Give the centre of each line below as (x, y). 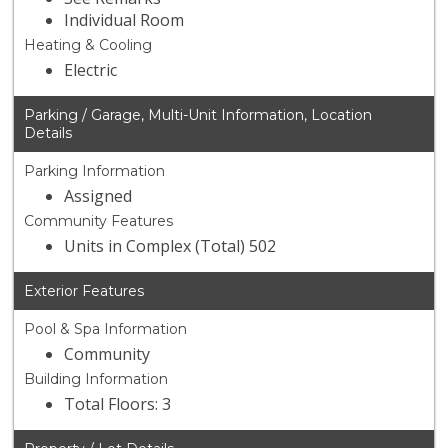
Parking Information (95, 171)
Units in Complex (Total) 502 (170, 246)
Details (48, 133)
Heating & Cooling (88, 45)
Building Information (96, 379)
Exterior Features (84, 291)
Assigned (98, 196)
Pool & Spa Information (106, 329)
